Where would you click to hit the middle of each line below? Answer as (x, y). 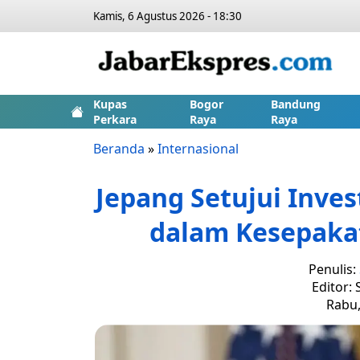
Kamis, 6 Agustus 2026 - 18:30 (168, 16)
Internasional (198, 149)
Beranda (119, 149)
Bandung (295, 104)
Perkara (115, 119)
